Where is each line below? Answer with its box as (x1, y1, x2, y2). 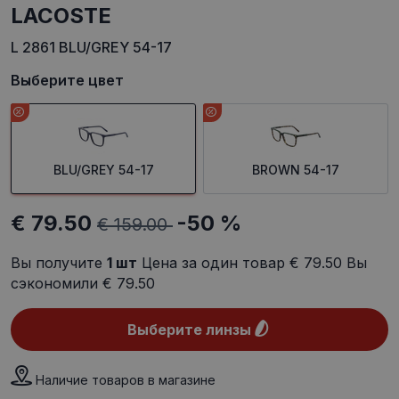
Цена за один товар (137, 254, 289, 273)
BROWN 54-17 (252, 162, 339, 178)
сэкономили (11, 274, 102, 293)
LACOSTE (23, 3, 111, 29)
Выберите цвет (11, 71, 124, 90)
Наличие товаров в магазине (36, 372, 216, 388)
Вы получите (11, 254, 107, 273)
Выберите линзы (126, 321, 251, 339)
